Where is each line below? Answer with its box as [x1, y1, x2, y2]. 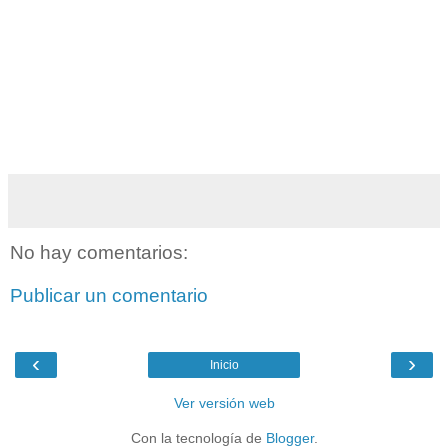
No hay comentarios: [10, 241, 188, 263]
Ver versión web [173, 394, 275, 411]
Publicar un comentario [10, 285, 208, 307]
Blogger [265, 429, 314, 446]
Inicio [209, 357, 239, 372]
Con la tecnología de [130, 429, 266, 446]
